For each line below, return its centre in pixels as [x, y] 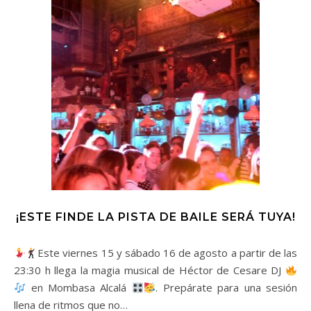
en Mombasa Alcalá [79, 287]
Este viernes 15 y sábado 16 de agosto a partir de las [167, 253]
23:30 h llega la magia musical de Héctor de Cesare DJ [150, 270]
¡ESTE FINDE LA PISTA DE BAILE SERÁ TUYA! [155, 217]
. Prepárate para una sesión [226, 287]
